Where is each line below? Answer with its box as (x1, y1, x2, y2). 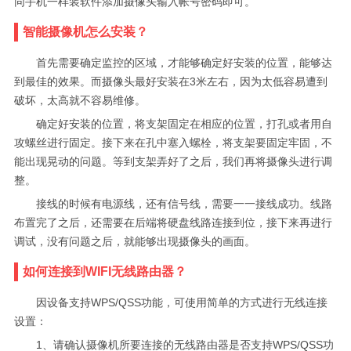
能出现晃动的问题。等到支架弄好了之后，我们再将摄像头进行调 (13, 155, 332, 168)
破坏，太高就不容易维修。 (13, 94, 146, 107)
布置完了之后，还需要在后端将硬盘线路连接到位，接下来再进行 (13, 216, 332, 229)
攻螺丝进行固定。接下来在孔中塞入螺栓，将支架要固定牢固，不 (13, 136, 332, 149)
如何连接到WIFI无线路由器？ (22, 265, 186, 278)
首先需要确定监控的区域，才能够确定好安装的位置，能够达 (35, 56, 332, 69)
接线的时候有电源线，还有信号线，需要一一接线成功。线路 (35, 197, 332, 210)
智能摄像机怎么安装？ (22, 25, 148, 38)
